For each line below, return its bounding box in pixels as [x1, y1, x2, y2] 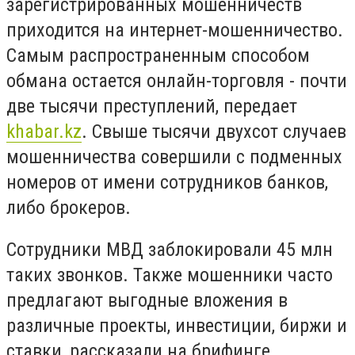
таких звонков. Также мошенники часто [6, 264, 333, 287]
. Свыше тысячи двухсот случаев [82, 120, 346, 143]
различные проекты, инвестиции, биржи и [6, 315, 347, 338]
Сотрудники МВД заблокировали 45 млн [6, 239, 333, 261]
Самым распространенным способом [6, 44, 310, 67]
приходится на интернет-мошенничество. [6, 18, 343, 41]
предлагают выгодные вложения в [6, 289, 288, 312]
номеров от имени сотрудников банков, [6, 170, 328, 193]
